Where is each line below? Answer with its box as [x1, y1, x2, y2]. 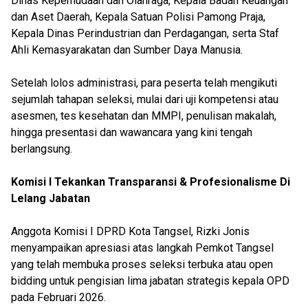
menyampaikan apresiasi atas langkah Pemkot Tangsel [11, 241, 274, 254]
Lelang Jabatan [11, 192, 90, 205]
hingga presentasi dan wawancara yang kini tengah [11, 126, 252, 139]
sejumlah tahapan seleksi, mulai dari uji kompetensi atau [11, 93, 278, 106]
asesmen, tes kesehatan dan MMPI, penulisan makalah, [11, 109, 276, 122]
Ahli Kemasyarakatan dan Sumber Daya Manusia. [11, 43, 243, 56]
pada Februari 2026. [11, 291, 106, 304]
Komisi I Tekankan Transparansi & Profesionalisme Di [11, 175, 290, 188]
